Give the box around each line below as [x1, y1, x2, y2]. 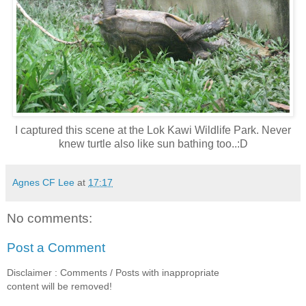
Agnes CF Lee [12, 176, 74, 188]
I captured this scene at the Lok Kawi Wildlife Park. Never [15, 124, 291, 136]
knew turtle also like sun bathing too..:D [58, 137, 248, 150]
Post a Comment [7, 240, 105, 255]
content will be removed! [7, 280, 112, 292]
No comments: [7, 210, 92, 225]
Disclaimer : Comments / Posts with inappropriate [7, 266, 219, 278]
